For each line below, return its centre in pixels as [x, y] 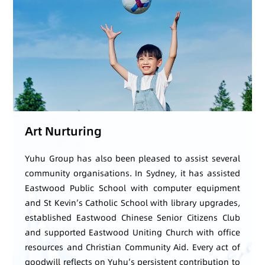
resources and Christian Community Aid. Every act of [132, 247]
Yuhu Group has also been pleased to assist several [132, 158]
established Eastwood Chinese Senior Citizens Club [132, 217]
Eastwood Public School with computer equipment [132, 188]
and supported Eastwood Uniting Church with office [132, 232]
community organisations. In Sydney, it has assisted [132, 173]
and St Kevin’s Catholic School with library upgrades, [132, 203]
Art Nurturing [64, 131]
